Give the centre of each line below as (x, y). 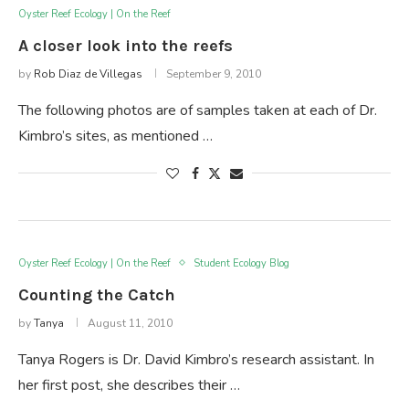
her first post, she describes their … (129, 385)
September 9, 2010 (214, 73)
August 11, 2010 (130, 323)
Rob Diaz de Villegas (88, 73)
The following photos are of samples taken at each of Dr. (198, 110)
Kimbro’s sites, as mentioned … (115, 136)
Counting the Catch (97, 294)
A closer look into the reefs (126, 45)
